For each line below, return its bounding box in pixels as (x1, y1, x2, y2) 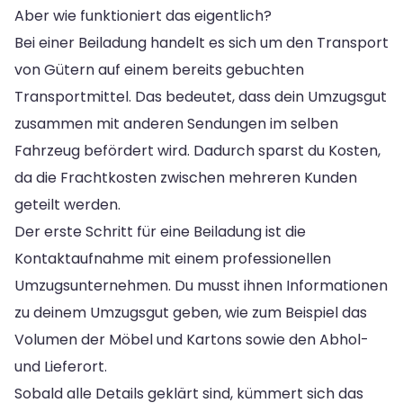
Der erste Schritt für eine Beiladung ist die (14, 220, 306, 242)
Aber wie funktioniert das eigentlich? (14, 4, 272, 26)
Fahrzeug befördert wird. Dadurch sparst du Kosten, (14, 139, 381, 161)
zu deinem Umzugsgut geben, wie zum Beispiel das (14, 301, 367, 323)
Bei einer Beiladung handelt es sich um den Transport (14, 31, 389, 53)
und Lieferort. (14, 355, 107, 377)
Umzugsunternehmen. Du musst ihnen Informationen (14, 274, 388, 296)
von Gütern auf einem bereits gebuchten (14, 58, 304, 80)
